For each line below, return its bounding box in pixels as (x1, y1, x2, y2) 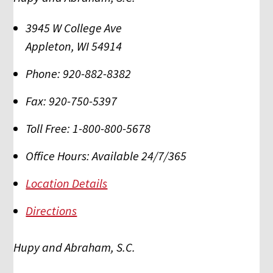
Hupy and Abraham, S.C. (13, 239, 136, 255)
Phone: (26, 65, 61, 81)
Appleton (26, 38, 72, 54)
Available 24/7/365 (92, 147, 187, 163)
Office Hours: (26, 147, 90, 163)
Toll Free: (26, 120, 71, 136)
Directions (26, 202, 77, 218)
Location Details (26, 175, 108, 191)
